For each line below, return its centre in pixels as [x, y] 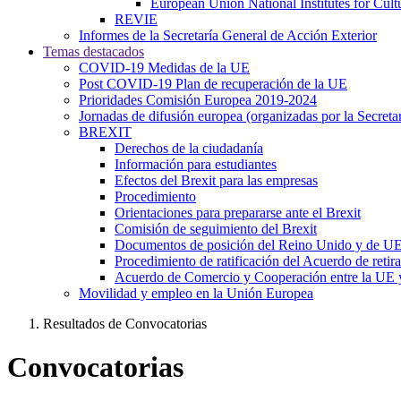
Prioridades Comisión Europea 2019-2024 [198, 100]
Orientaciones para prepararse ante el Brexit [238, 213]
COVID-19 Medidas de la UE [164, 68]
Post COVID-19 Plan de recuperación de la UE [213, 84]
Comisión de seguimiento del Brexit [216, 229]
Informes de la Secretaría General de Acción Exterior [228, 35]
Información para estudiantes [196, 164]
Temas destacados [94, 51]
